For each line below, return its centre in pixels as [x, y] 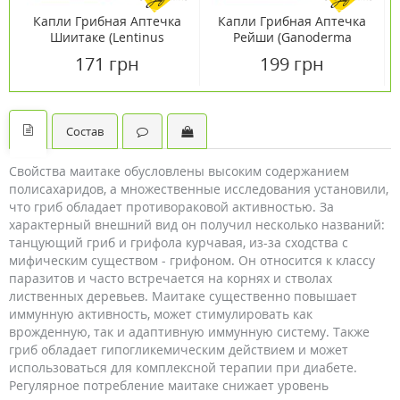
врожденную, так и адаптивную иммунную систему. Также [189, 332]
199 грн [292, 64]
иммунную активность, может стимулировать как [161, 314]
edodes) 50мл [107, 53]
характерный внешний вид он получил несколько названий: [197, 225]
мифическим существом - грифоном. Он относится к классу [192, 260]
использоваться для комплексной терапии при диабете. [183, 367]
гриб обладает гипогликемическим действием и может [179, 350]
